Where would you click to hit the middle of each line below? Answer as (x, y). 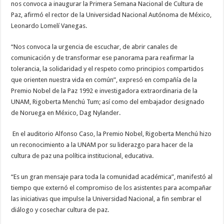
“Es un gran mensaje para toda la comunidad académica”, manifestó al (112, 177)
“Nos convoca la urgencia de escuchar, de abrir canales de (94, 47)
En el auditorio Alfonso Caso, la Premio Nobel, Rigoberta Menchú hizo (111, 134)
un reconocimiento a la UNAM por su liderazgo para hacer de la (102, 145)
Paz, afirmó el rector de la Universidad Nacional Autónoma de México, (111, 15)
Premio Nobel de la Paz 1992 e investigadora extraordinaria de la (104, 91)
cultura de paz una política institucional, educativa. (82, 156)
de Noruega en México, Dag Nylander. (66, 113)
